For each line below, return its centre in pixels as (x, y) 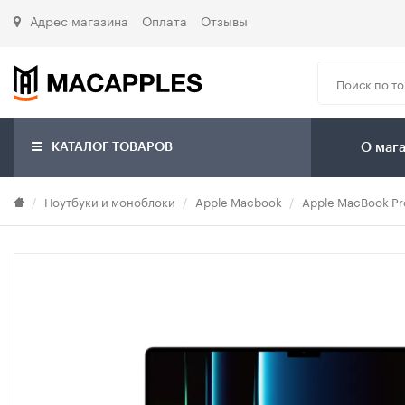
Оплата (165, 20)
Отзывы (224, 20)
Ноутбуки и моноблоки (110, 201)
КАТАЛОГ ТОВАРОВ (111, 148)
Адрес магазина (79, 20)
